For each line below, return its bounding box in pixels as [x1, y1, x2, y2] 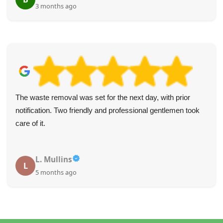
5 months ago [35, 168, 77, 177]
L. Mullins [35, 154, 72, 165]
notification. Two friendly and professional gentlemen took [15, 106, 200, 115]
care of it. [15, 119, 45, 128]
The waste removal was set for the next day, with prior [15, 93, 190, 102]
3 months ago [35, 1, 77, 11]
